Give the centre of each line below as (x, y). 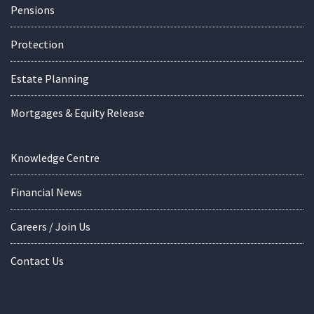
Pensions (33, 10)
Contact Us (37, 261)
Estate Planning (50, 79)
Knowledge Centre (55, 158)
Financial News (46, 192)
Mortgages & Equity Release (77, 113)
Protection (37, 45)
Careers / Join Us (50, 227)
